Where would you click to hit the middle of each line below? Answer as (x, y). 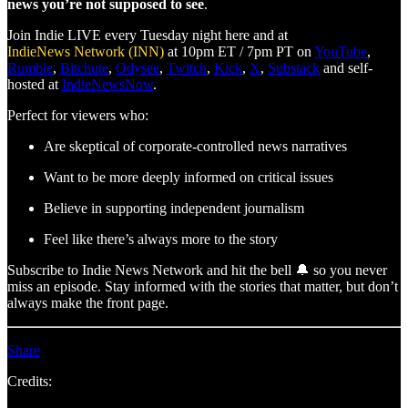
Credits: (30, 382)
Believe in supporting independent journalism (174, 209)
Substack (294, 68)
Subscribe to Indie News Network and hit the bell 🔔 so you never (197, 270)
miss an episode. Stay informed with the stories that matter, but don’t (203, 287)
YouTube (341, 52)
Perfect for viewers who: (78, 116)
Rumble (30, 68)
